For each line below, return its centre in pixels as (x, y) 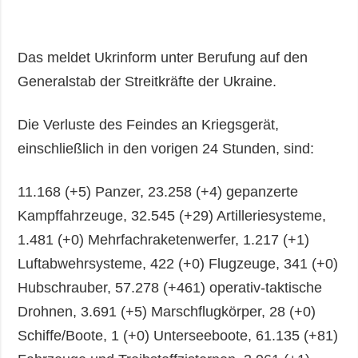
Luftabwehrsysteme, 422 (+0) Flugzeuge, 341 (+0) (178, 264)
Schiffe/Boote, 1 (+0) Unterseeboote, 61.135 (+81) (178, 336)
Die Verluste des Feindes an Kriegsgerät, (149, 125)
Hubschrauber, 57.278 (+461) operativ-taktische (170, 288)
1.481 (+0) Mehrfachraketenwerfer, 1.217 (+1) (164, 240)
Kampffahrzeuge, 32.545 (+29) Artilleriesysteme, (172, 216)
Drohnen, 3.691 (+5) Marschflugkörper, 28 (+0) (167, 312)
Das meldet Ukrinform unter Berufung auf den (163, 58)
